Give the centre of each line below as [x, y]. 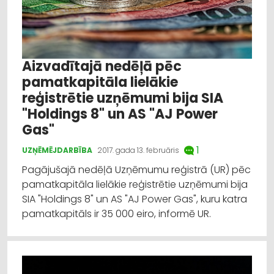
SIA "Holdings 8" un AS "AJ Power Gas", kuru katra [135, 199]
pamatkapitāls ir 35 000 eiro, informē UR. [117, 213]
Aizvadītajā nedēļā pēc [102, 66]
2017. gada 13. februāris [138, 150]
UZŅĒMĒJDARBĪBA [57, 150]
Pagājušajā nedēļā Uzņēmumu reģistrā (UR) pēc [136, 169]
